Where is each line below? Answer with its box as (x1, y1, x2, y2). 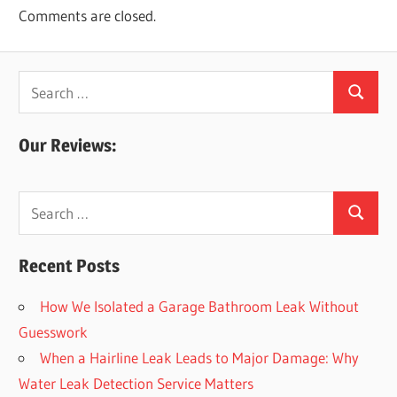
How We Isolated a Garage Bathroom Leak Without (40, 296, 360, 315)
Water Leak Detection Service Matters (19, 373, 254, 393)
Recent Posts (19, 254, 121, 276)
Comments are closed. (19, 6, 157, 26)
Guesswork (19, 322, 89, 341)
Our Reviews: (19, 134, 117, 156)
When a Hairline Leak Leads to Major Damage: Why (40, 347, 360, 367)
